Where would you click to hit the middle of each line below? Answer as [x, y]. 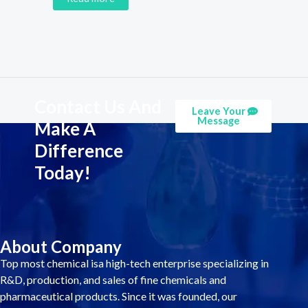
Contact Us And [98, 106]
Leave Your [218, 111]
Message [218, 120]
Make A [65, 128]
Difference [79, 150]
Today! [63, 172]
